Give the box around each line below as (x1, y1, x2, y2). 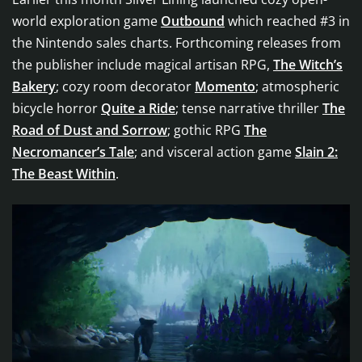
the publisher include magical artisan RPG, (12, 56, 273, 74)
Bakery (12, 78, 56, 96)
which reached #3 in (225, 12, 350, 31)
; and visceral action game (134, 143, 295, 162)
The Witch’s (273, 56, 343, 74)
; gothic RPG (167, 121, 244, 140)
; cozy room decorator (56, 78, 195, 96)
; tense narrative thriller (175, 99, 322, 118)
